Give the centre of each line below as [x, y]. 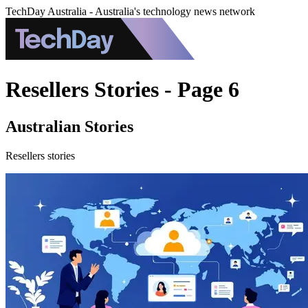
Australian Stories [69, 126]
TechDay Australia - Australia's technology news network [130, 11]
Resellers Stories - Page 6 [122, 90]
